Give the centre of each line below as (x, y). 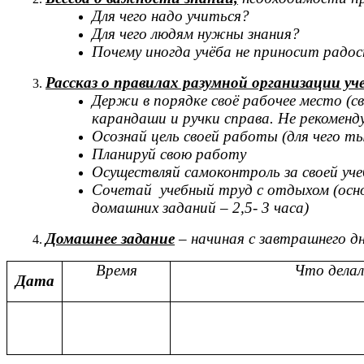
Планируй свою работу (169, 154)
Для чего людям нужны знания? (196, 33)
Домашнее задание (110, 238)
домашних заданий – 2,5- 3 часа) (201, 207)
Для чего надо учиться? (171, 15)
